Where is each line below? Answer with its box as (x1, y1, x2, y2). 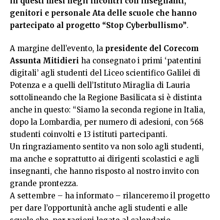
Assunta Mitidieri (10, 56, 81, 66)
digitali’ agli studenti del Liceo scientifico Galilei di (10, 68, 200, 78)
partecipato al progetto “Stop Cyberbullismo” (10, 20, 187, 30)
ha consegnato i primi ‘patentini (81, 56, 201, 66)
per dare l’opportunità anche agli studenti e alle (10, 203, 188, 213)
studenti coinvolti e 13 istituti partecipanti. (10, 130, 169, 139)
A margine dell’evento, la (10, 44, 105, 54)
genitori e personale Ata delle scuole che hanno (10, 8, 197, 18)
